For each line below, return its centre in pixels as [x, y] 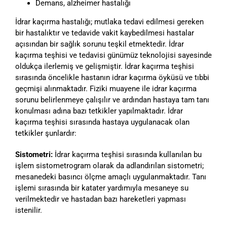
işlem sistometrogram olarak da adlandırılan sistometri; [109, 166]
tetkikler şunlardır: [46, 134]
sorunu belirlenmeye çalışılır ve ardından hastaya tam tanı [112, 100]
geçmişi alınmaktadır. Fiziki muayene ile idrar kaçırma [106, 89]
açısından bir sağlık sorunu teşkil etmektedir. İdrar [100, 44]
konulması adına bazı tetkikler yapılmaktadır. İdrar [99, 111]
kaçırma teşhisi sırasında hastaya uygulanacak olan [102, 122]
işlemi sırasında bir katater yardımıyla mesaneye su [102, 188]
